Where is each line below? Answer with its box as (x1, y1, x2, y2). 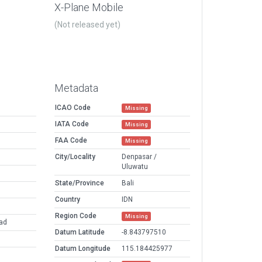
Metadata (54, 82, 98, 95)
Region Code (55, 212, 96, 220)
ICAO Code (55, 104, 91, 112)
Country (55, 195, 80, 204)
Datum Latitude (55, 228, 105, 237)
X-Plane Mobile (54, 1, 123, 14)
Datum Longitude (55, 244, 111, 253)
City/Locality (55, 153, 95, 161)
